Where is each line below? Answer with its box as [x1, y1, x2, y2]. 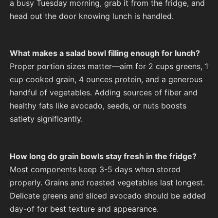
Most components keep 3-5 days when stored [10, 164, 181, 174]
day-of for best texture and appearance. [10, 203, 159, 214]
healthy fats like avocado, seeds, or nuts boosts [10, 101, 186, 111]
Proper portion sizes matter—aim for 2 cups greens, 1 [10, 61, 208, 72]
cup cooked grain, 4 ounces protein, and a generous [10, 74, 202, 85]
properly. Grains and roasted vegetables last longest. [10, 177, 205, 187]
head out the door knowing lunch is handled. [10, 11, 174, 21]
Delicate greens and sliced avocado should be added [10, 190, 206, 200]
